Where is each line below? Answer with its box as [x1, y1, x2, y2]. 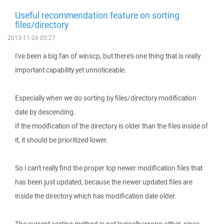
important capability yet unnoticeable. [15, 65, 126, 74]
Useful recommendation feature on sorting [15, 9, 179, 21]
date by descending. [15, 107, 75, 116]
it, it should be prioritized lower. [15, 135, 108, 144]
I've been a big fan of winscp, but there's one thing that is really [15, 51, 200, 60]
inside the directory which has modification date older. [15, 191, 176, 200]
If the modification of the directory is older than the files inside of [15, 121, 208, 130]
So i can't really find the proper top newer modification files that [15, 163, 202, 172]
